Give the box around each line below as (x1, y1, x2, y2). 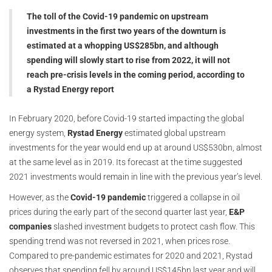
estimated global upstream (123, 128, 225, 138)
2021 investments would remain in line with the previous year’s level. (9, 172, 262, 182)
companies (9, 222, 52, 231)
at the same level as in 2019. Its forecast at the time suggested (9, 157, 242, 167)
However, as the (9, 192, 70, 202)
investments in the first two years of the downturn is (27, 26, 226, 36)
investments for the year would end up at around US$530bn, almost (9, 143, 262, 152)
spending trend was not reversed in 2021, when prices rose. (9, 236, 230, 246)
